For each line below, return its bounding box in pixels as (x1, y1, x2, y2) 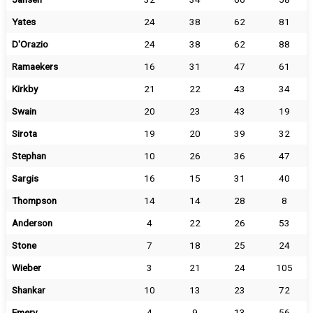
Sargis (11, 173, 38, 184)
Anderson (11, 217, 52, 228)
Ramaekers (11, 61, 58, 72)
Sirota (11, 128, 37, 139)
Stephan (11, 150, 46, 161)
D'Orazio (11, 38, 48, 50)
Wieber (11, 262, 41, 273)
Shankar (11, 284, 45, 296)
